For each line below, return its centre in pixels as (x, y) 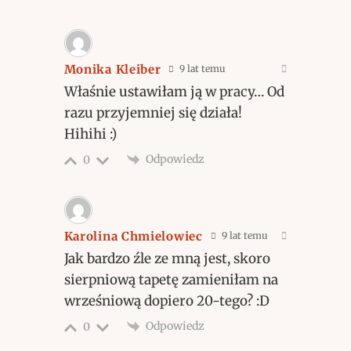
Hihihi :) (90, 134)
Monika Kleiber (112, 70)
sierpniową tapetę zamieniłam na (171, 280)
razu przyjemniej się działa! (153, 113)
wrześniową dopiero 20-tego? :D (166, 301)
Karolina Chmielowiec (133, 237)
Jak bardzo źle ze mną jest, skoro (167, 259)
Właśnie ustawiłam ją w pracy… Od (174, 92)
